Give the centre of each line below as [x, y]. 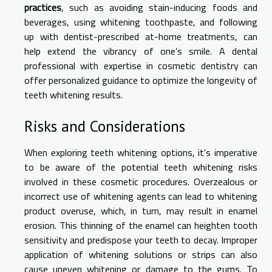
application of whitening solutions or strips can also [141, 255]
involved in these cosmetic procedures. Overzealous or [141, 182]
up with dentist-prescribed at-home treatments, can [141, 37]
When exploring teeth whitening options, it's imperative [141, 153]
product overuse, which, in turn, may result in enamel [141, 211]
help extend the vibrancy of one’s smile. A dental [141, 51]
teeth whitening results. [73, 95]
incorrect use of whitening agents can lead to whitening [141, 196]
